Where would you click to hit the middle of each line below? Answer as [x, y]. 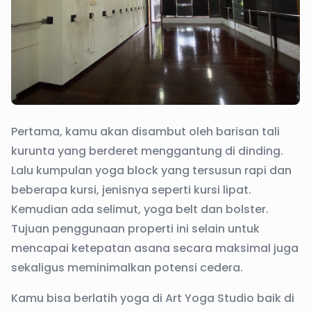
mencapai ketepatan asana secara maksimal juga [155, 249]
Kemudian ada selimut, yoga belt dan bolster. [140, 210]
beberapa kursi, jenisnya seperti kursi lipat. [131, 190]
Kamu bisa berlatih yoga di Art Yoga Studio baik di [153, 299]
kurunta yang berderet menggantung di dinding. [147, 151]
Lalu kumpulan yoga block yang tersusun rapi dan [151, 171]
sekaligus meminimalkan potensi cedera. [127, 268]
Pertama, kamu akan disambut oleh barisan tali [145, 132]
